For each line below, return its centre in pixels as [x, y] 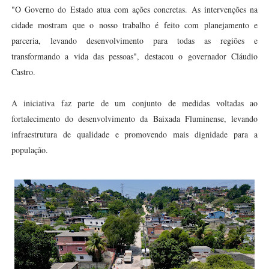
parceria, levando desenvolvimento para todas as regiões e [134, 41]
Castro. [23, 72]
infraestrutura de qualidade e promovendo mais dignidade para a [134, 134]
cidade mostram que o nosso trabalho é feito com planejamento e [134, 25]
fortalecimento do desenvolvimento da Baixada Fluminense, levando [134, 119]
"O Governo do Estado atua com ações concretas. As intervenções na [134, 9]
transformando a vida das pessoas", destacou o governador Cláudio [134, 56]
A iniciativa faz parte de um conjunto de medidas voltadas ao [134, 103]
